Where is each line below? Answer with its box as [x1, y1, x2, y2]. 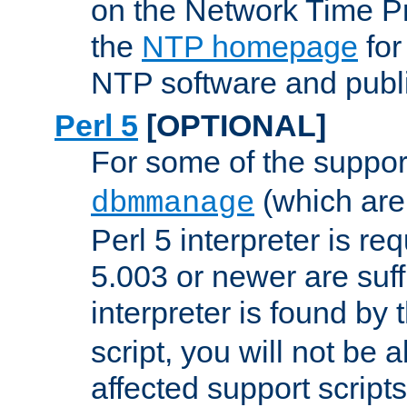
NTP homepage [142, 29, 358, 65]
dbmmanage [91, 186, 254, 222]
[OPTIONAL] [138, 108, 326, 144]
